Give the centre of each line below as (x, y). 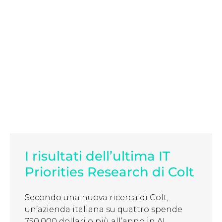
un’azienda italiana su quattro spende (104, 210)
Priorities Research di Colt (110, 172)
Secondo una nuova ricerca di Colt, (97, 198)
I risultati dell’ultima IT (97, 156)
